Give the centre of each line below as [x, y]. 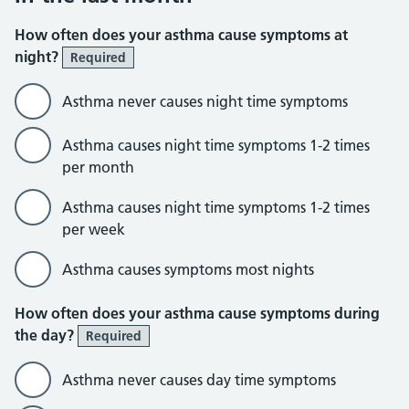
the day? [46, 335]
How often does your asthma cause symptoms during [197, 313]
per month [98, 167]
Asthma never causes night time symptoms [205, 101]
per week [94, 229]
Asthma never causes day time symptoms [199, 380]
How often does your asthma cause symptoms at [181, 35]
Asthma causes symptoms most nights [188, 269]
